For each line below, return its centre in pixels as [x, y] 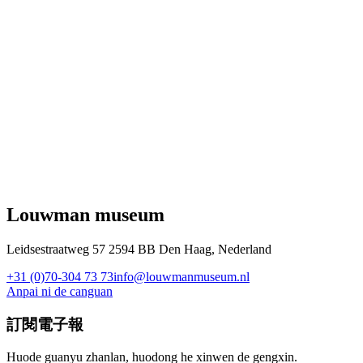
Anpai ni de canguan [60, 291]
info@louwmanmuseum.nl [181, 276]
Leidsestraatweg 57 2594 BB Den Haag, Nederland [139, 249]
